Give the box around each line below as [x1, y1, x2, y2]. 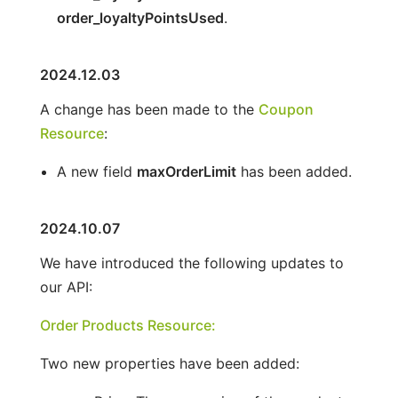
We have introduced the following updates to [39, 253, 344, 272]
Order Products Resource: [39, 315, 216, 334]
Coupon [258, 99, 314, 118]
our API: [39, 277, 92, 296]
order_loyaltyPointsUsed [56, 8, 224, 27]
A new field [56, 162, 137, 180]
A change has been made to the [39, 99, 259, 118]
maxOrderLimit [136, 162, 236, 180]
